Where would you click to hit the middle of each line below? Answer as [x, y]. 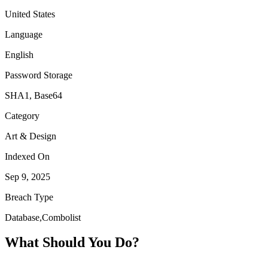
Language [24, 34]
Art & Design [31, 136]
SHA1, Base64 [33, 95]
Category [22, 115]
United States [30, 14]
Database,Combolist [43, 217]
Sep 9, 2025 [28, 176]
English [19, 54]
